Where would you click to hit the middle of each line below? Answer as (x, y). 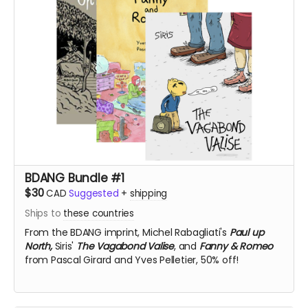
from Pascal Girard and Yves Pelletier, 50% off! (132, 260)
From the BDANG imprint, (84, 232)
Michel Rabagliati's (186, 232)
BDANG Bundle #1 (75, 178)
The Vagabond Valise (125, 246)
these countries (99, 213)
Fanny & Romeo (236, 246)
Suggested (94, 194)
